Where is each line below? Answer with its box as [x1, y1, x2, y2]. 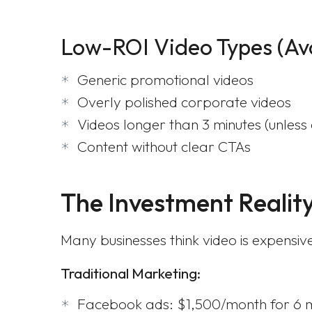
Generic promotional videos [77, 70, 253, 88]
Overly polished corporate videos [77, 93, 291, 111]
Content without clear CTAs [77, 137, 251, 155]
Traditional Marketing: [61, 264, 201, 282]
